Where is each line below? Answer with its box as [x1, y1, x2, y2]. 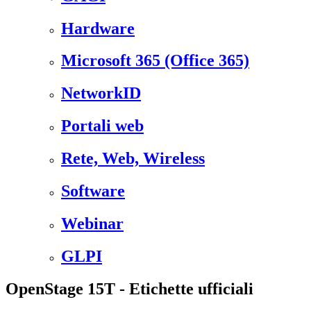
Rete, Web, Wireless [61, 149, 205, 168]
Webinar [61, 214, 124, 233]
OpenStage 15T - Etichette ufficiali [6, 279, 253, 298]
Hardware [61, 19, 135, 37]
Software [61, 182, 125, 201]
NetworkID [61, 84, 141, 103]
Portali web [61, 117, 144, 135]
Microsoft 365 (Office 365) [61, 51, 249, 70]
